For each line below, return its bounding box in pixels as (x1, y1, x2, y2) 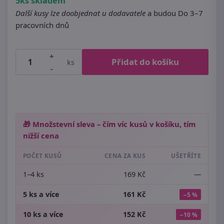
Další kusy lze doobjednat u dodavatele (15, 8, 145, 18)
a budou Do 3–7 (145, 8, 203, 18)
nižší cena (23, 130, 59, 140)
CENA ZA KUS (104, 151, 145, 159)
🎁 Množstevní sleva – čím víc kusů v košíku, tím (23, 119, 195, 129)
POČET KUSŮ (23, 151, 62, 159)
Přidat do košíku (111, 56, 179, 67)
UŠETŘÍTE (171, 151, 201, 159)
